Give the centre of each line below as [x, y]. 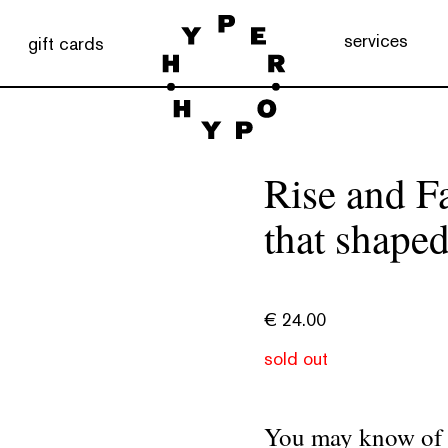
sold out [296, 358]
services [376, 40]
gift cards [65, 43]
